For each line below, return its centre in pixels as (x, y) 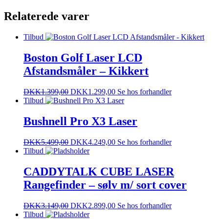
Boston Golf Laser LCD (83, 58)
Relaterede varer (47, 16)
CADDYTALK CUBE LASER (99, 171)
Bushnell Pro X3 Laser (80, 121)
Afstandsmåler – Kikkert (86, 71)
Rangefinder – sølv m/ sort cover (105, 185)
